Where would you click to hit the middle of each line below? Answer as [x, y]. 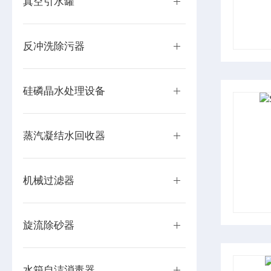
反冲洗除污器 [54, 46]
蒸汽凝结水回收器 [64, 136]
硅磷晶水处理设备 [64, 91]
